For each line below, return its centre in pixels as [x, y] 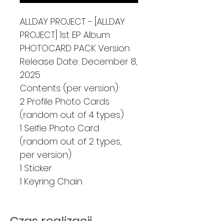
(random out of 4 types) [72, 115]
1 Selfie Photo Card [59, 128]
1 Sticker [36, 168]
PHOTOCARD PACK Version [75, 48]
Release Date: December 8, [79, 62]
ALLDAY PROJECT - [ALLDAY [72, 22]
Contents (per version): [70, 88]
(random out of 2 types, [71, 142]
